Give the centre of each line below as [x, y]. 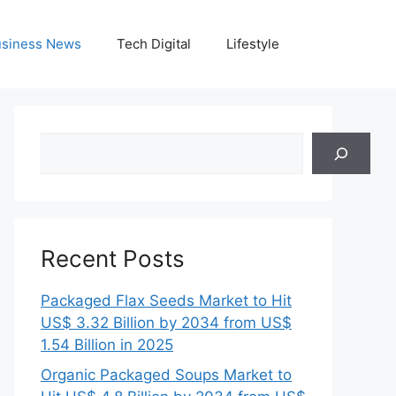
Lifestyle [253, 44]
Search [65, 142]
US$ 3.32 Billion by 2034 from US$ [166, 323]
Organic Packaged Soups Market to [166, 374]
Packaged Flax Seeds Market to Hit [166, 301]
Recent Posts [113, 259]
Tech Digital [154, 44]
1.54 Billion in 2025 [107, 345]
